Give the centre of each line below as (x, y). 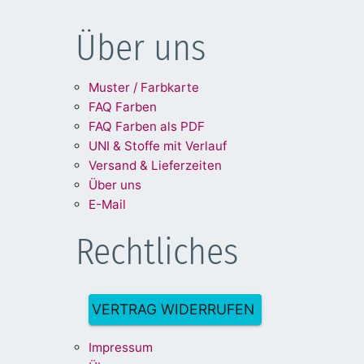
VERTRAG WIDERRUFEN (173, 310)
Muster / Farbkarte (144, 87)
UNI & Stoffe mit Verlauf (158, 145)
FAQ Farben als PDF (147, 126)
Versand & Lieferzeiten (156, 165)
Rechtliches (157, 252)
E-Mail (108, 204)
